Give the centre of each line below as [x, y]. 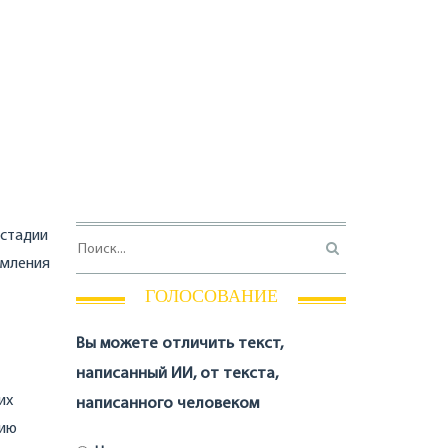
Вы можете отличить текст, [179, 343]
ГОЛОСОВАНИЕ [211, 295]
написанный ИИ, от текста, [177, 373]
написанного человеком [167, 403]
